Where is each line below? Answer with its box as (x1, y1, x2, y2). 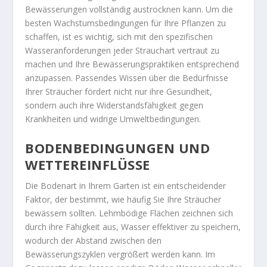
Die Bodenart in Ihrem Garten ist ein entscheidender (25, 179, 226, 191)
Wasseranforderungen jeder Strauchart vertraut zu (25, 45, 220, 57)
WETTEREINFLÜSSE (25, 155, 150, 173)
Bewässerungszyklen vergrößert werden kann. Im (25, 248, 216, 260)
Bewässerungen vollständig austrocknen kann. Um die (25, 4, 234, 15)
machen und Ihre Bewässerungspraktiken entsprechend (25, 58, 240, 70)
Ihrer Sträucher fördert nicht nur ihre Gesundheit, (25, 86, 213, 98)
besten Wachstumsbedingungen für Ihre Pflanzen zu (25, 17, 226, 29)
